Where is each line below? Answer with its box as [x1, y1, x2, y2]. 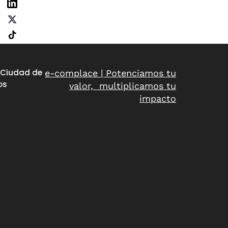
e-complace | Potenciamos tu [45, 67, 176, 78]
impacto [139, 93, 176, 104]
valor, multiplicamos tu [69, 80, 176, 91]
